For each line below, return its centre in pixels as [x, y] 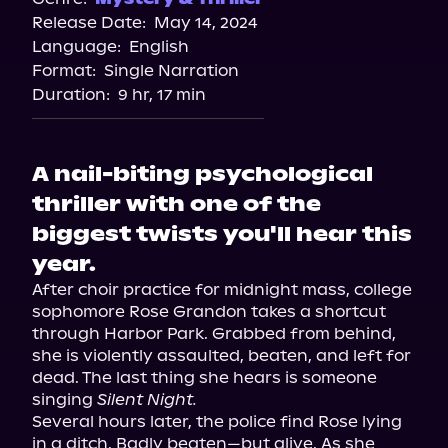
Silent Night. [147, 399]
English [159, 46]
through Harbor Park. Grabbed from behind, [214, 333]
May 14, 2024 [206, 22]
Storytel [224, 56]
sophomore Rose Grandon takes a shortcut [209, 311]
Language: [76, 46]
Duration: [71, 94]
